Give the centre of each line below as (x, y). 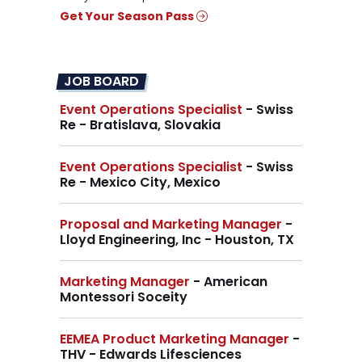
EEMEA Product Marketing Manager (175, 339)
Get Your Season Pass (128, 17)
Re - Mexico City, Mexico (140, 183)
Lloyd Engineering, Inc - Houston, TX (177, 240)
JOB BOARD (101, 82)
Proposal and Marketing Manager (171, 225)
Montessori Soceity (124, 297)
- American (229, 282)
